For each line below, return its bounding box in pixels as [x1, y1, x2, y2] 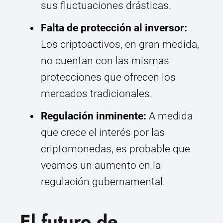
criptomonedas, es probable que [41, 143, 190, 155]
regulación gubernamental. [41, 176, 165, 188]
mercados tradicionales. [41, 88, 152, 100]
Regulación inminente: [41, 110, 146, 122]
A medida [146, 110, 193, 122]
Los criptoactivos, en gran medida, [41, 38, 199, 51]
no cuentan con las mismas [41, 55, 169, 67]
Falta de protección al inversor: [41, 22, 187, 34]
